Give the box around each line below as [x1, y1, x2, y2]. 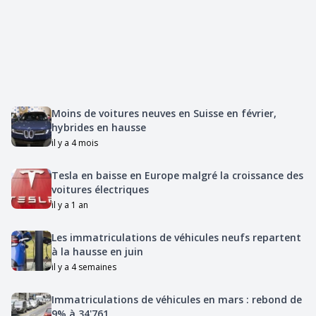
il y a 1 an [51, 198, 88, 211]
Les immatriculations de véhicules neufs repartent [51, 230, 301, 244]
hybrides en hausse [51, 120, 146, 134]
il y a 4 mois [51, 136, 98, 149]
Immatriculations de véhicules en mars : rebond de [51, 292, 302, 306]
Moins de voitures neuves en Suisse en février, [51, 106, 276, 120]
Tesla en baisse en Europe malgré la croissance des [51, 168, 303, 182]
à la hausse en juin [51, 244, 143, 258]
